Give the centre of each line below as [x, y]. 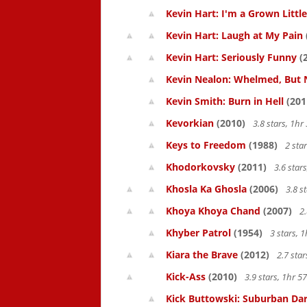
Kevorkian [190, 123]
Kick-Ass [186, 277]
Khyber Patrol [198, 233]
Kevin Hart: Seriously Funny [231, 57]
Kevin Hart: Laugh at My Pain [234, 35]
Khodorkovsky [200, 167]
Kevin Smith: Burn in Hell [225, 101]
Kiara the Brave [202, 255]
